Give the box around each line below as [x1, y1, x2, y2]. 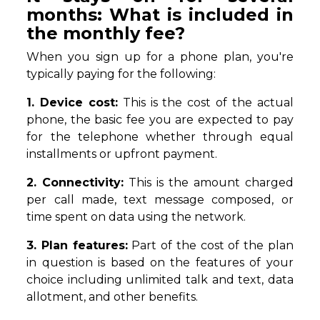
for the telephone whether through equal [26, 130, 294, 144]
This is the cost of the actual [118, 96, 294, 110]
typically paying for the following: [26, 67, 216, 81]
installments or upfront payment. [26, 147, 218, 161]
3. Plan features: [26, 239, 128, 253]
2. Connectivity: [26, 176, 124, 190]
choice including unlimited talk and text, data [26, 273, 294, 287]
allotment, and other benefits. [26, 290, 199, 304]
